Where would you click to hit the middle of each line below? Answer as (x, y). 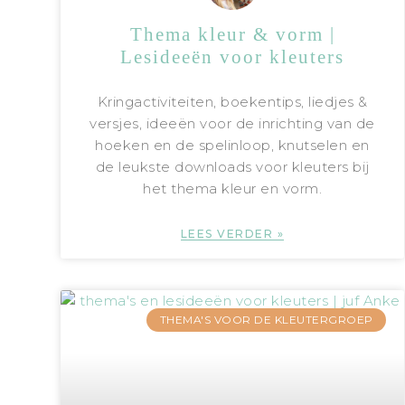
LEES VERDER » (232, 233)
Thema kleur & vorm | (232, 34)
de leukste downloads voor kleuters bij (232, 166)
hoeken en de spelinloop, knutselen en (232, 145)
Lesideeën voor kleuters (233, 57)
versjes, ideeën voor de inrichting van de (232, 123)
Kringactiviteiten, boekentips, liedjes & (232, 101)
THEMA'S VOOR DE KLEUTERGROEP (266, 320)
